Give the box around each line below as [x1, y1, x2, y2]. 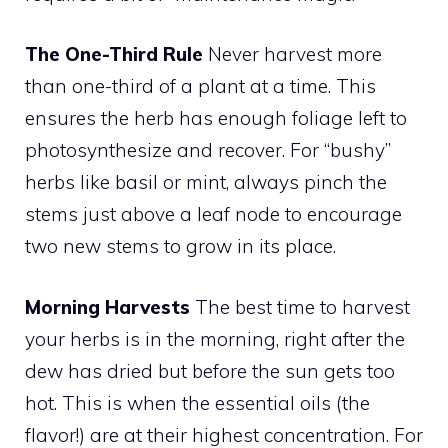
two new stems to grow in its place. [25, 234, 336, 258]
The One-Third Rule [25, 42, 203, 66]
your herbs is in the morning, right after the [25, 326, 405, 351]
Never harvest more [203, 42, 382, 66]
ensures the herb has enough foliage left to [25, 106, 407, 130]
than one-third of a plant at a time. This [25, 74, 376, 98]
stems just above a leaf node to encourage [25, 202, 402, 226]
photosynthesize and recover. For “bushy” [25, 138, 391, 162]
